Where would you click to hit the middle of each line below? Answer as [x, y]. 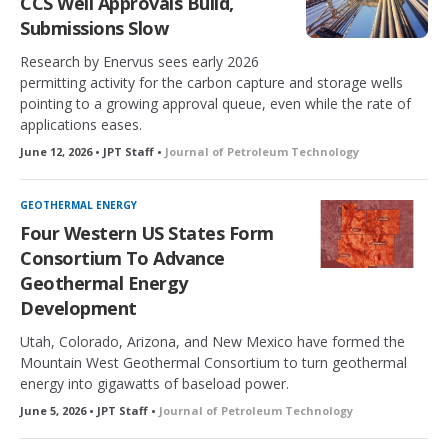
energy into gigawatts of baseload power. [154, 383]
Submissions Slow [94, 28]
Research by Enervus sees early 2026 [139, 61]
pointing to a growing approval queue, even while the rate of [215, 103]
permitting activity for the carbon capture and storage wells [211, 82]
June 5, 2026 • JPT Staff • [89, 410]
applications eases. [81, 124]
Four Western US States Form [147, 233]
